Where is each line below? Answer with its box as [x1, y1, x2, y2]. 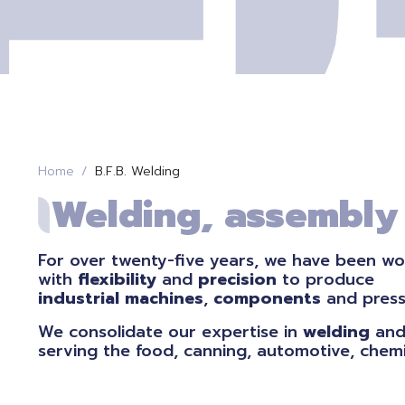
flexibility [78, 267, 156, 292]
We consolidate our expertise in [38, 319, 303, 344]
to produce [277, 267, 374, 292]
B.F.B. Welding [95, 162, 180, 181]
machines [125, 286, 203, 311]
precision [198, 267, 277, 292]
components [213, 286, 321, 311]
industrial [38, 286, 119, 311]
